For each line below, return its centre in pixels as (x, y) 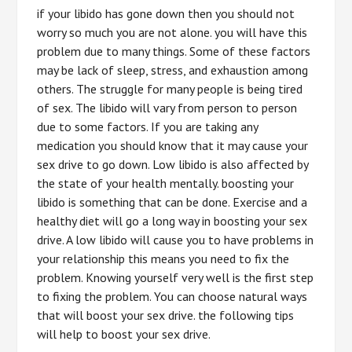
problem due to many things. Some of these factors (174, 51)
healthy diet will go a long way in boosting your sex (172, 221)
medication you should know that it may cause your (173, 145)
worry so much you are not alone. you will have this (172, 32)
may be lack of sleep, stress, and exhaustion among (173, 70)
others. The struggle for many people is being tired (170, 89)
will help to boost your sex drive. (124, 334)
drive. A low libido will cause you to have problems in (176, 240)
